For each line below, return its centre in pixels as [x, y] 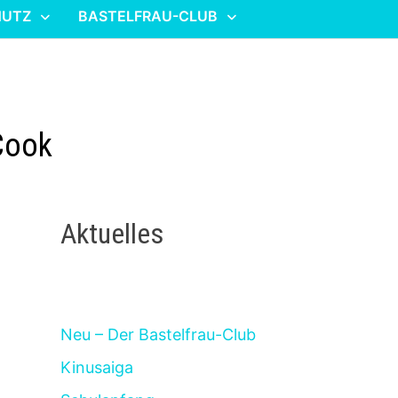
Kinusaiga [97, 368]
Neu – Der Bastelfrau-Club [159, 335]
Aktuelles [113, 233]
